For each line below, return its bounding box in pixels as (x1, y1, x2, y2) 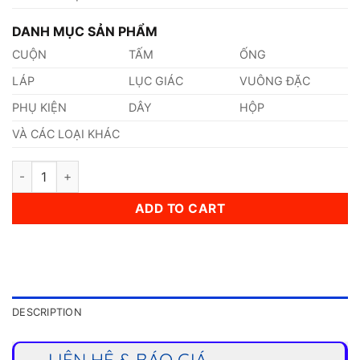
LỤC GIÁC (129, 73, 184, 88)
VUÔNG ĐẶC (239, 73, 311, 88)
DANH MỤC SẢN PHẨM (12, 22, 157, 39)
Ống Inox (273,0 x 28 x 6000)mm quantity (11, 162, 250, 176)
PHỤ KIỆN (12, 100, 67, 114)
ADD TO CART (134, 200, 226, 216)
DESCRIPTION (12, 306, 82, 319)
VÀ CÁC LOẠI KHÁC (12, 126, 120, 141)
